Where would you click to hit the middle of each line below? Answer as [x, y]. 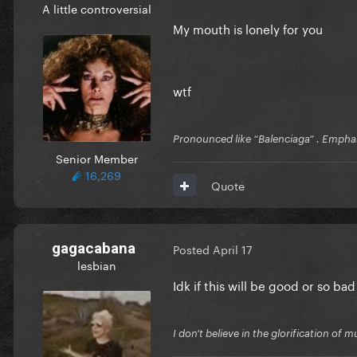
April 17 [233, 249]
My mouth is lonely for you [249, 27]
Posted [193, 249]
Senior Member [96, 157]
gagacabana [93, 248]
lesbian [96, 264]
